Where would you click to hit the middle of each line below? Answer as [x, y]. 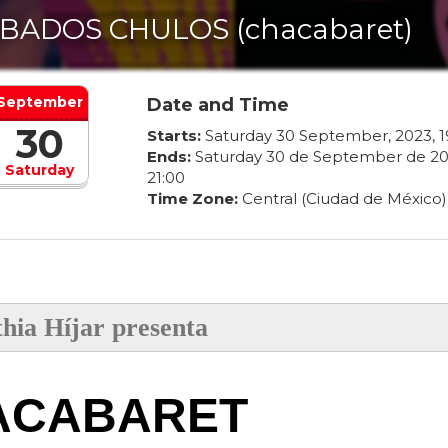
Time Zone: [192, 199]
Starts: [173, 136]
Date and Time [217, 105]
